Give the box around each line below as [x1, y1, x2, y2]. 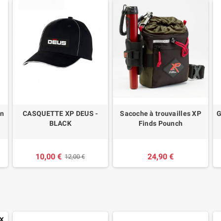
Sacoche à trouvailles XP [120, 110, 201, 118]
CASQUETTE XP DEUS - [23, 110, 98, 118]
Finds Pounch [138, 119, 183, 128]
